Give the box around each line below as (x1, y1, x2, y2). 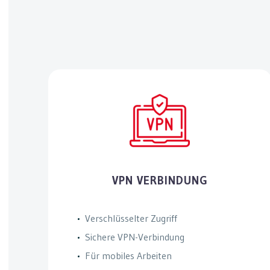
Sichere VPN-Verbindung (84, 230, 184, 243)
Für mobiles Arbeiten (84, 249, 172, 262)
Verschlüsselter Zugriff (84, 212, 177, 224)
